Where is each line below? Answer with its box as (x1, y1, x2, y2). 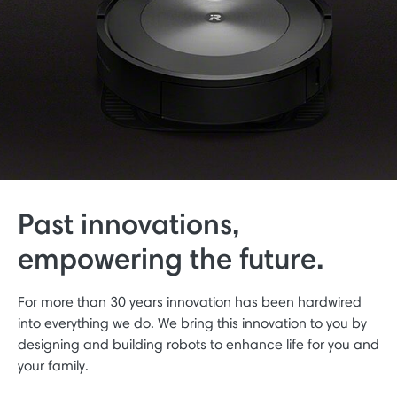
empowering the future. (18, 239, 323, 276)
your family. (18, 356, 89, 374)
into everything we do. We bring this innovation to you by (18, 314, 367, 331)
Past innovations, (18, 205, 239, 241)
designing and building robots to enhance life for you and (18, 335, 379, 353)
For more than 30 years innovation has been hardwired (18, 292, 362, 310)
